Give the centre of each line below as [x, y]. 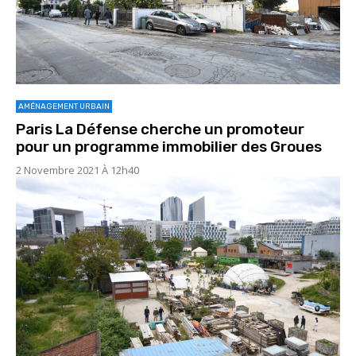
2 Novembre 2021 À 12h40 [77, 170]
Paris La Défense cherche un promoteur [160, 129]
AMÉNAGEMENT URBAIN [64, 106]
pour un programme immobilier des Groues [169, 146]
